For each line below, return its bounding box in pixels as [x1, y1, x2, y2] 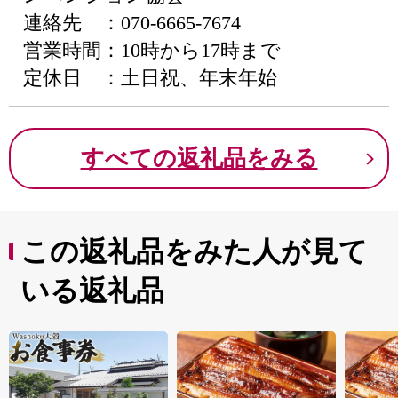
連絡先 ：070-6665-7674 [23, 12, 241, 34]
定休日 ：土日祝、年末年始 [23, 67, 277, 89]
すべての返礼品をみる [80, 146, 318, 171]
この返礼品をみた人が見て [20, 235, 368, 267]
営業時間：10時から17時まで [23, 39, 281, 61]
